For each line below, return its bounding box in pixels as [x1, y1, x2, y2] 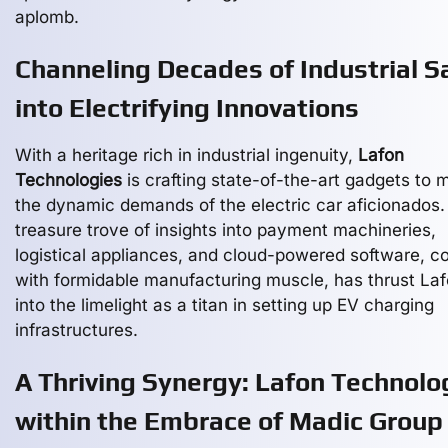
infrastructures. [15, 320, 138, 340]
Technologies [15, 170, 122, 190]
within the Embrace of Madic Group [15, 406, 443, 436]
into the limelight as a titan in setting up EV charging [15, 295, 434, 315]
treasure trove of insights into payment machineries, [15, 220, 436, 240]
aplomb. [15, 7, 79, 27]
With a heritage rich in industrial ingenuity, [15, 145, 358, 165]
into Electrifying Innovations [15, 93, 359, 123]
